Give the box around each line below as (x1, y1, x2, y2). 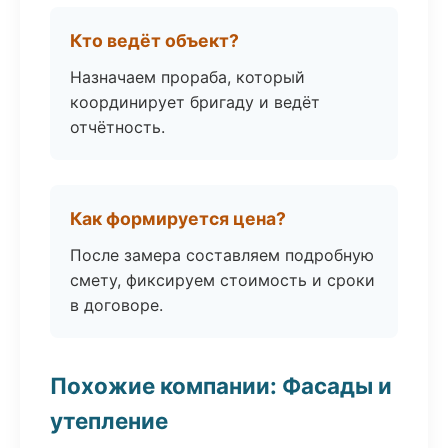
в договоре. (70, 295, 163, 315)
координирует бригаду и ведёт (70, 92, 320, 112)
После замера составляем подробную (70, 245, 374, 265)
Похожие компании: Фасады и (50, 372, 392, 399)
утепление (50, 407, 168, 434)
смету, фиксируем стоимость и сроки (70, 270, 375, 290)
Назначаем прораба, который (70, 67, 305, 87)
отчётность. (70, 117, 165, 137)
